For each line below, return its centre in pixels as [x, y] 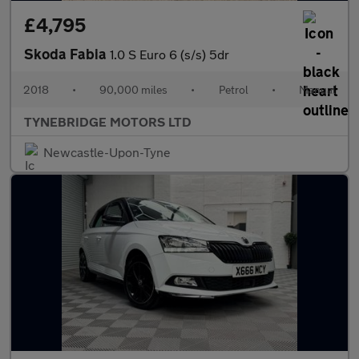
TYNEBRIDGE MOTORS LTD [108, 121]
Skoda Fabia [67, 54]
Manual [317, 89]
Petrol [233, 89]
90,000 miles [134, 89]
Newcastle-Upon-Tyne [107, 152]
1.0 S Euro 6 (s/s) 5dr [169, 54]
